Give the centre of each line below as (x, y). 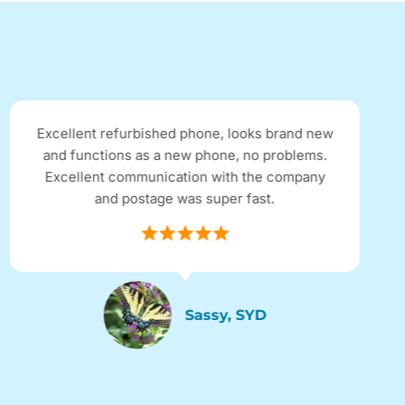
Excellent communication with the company (185, 177)
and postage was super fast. (184, 199)
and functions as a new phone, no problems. (185, 155)
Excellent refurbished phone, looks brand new (185, 134)
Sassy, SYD (226, 315)
